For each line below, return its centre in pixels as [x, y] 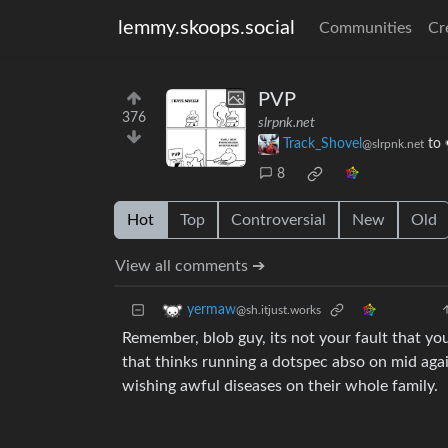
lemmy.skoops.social [206, 28]
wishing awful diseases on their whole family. [280, 386]
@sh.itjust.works [278, 310]
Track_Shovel [322, 144]
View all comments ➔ [190, 266]
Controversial [278, 220]
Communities [365, 28]
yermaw [211, 310]
